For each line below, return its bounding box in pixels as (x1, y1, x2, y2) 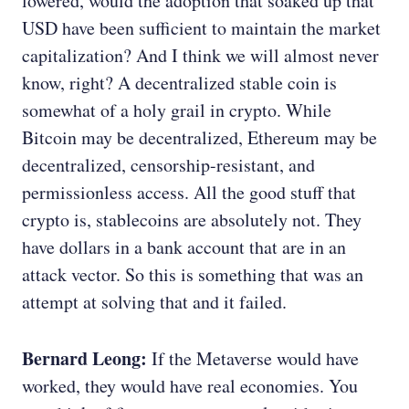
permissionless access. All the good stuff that (22, 180, 356, 205)
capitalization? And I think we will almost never (22, 43, 379, 68)
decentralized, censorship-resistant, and (22, 152, 315, 178)
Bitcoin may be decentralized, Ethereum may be (22, 125, 377, 151)
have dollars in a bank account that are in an (22, 235, 346, 260)
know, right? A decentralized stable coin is (22, 70, 337, 96)
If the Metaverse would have (147, 346, 359, 372)
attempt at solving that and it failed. (22, 289, 287, 315)
